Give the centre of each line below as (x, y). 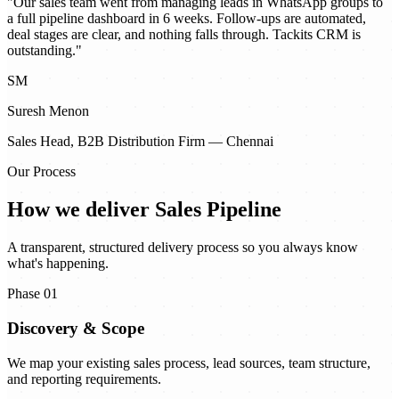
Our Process (41, 172)
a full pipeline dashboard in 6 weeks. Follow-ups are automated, (187, 19)
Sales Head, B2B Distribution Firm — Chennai (140, 142)
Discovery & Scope (76, 328)
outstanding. (41, 51)
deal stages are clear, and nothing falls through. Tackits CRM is (184, 35)
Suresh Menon (48, 111)
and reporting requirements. (84, 379)
